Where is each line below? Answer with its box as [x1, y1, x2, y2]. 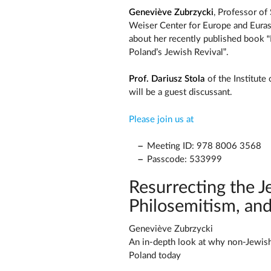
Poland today [128, 251, 181, 261]
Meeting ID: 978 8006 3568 [146, 142, 261, 151]
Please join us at [128, 114, 194, 124]
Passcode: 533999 [146, 155, 222, 165]
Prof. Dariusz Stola [128, 74, 205, 84]
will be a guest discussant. [128, 88, 232, 97]
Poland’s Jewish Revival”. [128, 47, 229, 57]
